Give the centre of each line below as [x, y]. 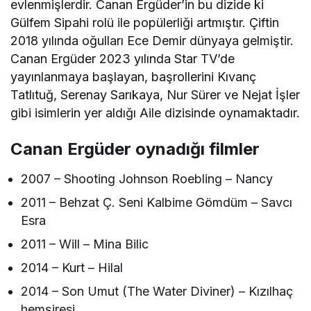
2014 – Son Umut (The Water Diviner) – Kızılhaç [157, 291]
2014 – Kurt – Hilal [72, 267]
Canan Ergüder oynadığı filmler [135, 149]
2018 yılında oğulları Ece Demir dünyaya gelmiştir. [152, 40]
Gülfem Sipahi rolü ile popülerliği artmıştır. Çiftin [145, 22]
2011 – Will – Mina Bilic [85, 244]
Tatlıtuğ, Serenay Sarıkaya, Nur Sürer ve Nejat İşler [155, 94]
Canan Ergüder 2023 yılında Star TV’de [123, 58]
